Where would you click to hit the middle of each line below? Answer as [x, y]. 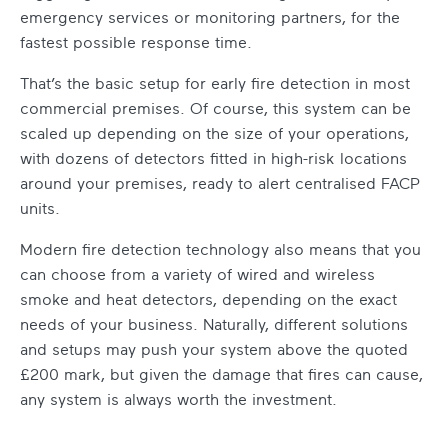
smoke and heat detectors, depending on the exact [208, 299]
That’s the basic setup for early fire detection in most [215, 83]
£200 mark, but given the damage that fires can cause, [221, 374]
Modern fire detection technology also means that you [220, 249]
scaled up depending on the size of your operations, [214, 133]
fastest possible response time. [136, 42]
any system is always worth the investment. [178, 399]
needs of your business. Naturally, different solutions [214, 324]
